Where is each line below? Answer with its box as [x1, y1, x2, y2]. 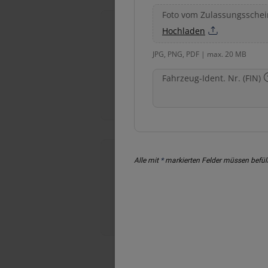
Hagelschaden [154, 211, 235, 226]
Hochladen [162, 25, 205, 36]
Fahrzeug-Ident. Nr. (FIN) [162, 72, 261, 84]
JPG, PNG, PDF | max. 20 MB [153, 49, 246, 59]
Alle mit [134, 156, 160, 165]
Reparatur [166, 96, 223, 110]
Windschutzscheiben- [133, 82, 257, 96]
